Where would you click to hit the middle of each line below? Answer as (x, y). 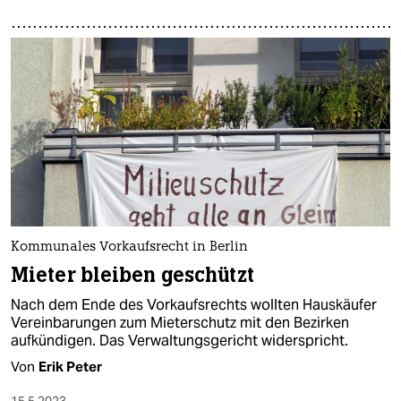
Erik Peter (70, 367)
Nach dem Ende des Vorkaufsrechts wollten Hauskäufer (194, 305)
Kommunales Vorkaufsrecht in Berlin (129, 248)
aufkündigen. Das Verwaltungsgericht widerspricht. (179, 341)
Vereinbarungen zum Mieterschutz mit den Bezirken (180, 323)
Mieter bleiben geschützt (132, 276)
